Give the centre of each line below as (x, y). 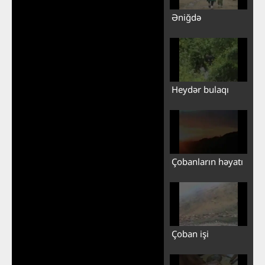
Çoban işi (190, 233)
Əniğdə (186, 17)
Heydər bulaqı (200, 89)
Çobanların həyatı (207, 161)
